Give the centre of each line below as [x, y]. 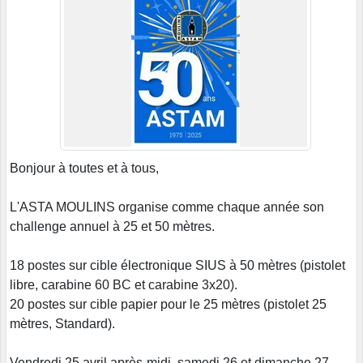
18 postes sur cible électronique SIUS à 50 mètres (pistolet [177, 266]
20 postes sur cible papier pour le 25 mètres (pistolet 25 [168, 305]
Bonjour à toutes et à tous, [84, 169]
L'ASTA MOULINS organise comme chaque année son [167, 207]
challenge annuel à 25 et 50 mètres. [112, 227]
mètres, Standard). [62, 324]
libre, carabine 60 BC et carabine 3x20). [124, 285]
